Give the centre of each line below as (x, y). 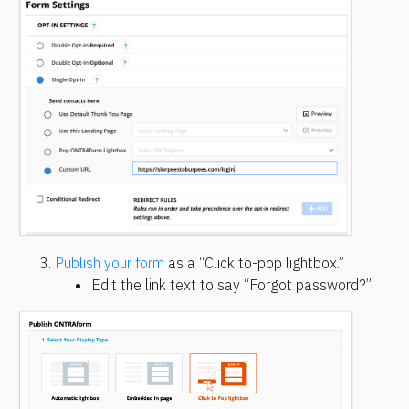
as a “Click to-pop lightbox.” (254, 263)
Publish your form (110, 263)
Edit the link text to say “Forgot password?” (231, 285)
